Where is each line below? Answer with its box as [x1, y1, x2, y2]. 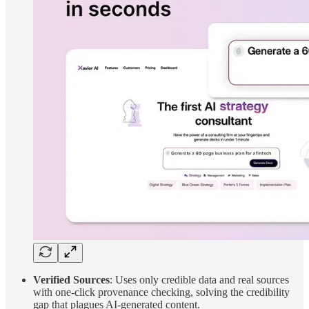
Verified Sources [33, 274, 110, 286]
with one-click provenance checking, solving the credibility [33, 286, 290, 299]
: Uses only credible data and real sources [110, 274, 289, 286]
